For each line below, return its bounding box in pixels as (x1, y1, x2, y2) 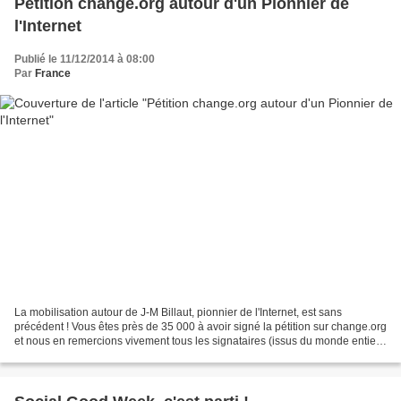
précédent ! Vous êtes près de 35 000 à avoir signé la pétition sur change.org (14, 320, 387, 334)
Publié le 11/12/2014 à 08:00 (14, 52, 155, 65)
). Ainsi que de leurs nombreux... (14, 349, 171, 363)
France (35, 66, 71, 80)
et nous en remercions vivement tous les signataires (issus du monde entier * (14, 335, 387, 348)
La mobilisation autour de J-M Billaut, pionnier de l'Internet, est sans (14, 306, 342, 320)
